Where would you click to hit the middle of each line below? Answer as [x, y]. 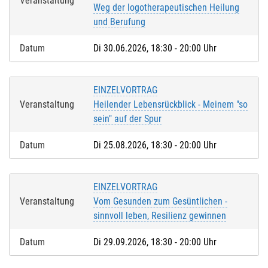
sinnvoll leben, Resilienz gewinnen [160, 216]
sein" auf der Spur [127, 119]
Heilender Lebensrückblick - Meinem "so [170, 105]
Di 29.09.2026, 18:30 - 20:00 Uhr [155, 242]
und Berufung [119, 22]
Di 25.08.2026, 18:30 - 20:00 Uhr [155, 145]
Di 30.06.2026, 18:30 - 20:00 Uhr [155, 48]
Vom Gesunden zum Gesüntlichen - [160, 202]
